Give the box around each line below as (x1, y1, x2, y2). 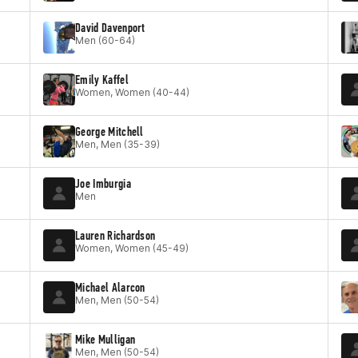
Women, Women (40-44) (75, 86, 189, 98)
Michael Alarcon (75, 280, 145, 295)
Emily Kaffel (75, 72, 129, 87)
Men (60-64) (75, 34, 135, 46)
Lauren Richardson (75, 228, 156, 243)
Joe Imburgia (75, 176, 131, 191)
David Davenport (75, 20, 145, 35)
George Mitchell (75, 124, 144, 139)
